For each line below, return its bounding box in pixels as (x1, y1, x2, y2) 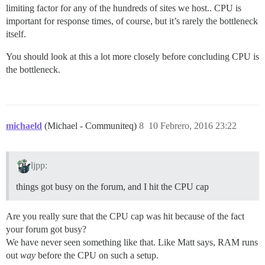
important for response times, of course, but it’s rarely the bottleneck (6, 16, 258, 27)
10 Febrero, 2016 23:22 (148, 121, 237, 131)
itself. (6, 29, 26, 40)
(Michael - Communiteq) (44, 121, 139, 131)
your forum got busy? (6, 224, 86, 235)
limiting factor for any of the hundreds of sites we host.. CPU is (6, 3, 241, 14)
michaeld (6, 121, 42, 131)
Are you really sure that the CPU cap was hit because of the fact (6, 211, 244, 222)
